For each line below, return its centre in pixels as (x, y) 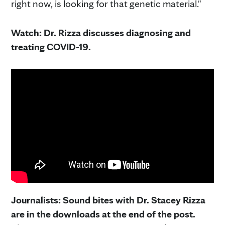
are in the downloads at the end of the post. (103, 214)
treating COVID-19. (51, 46)
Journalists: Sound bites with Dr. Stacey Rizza (108, 200)
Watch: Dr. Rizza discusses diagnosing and (101, 32)
